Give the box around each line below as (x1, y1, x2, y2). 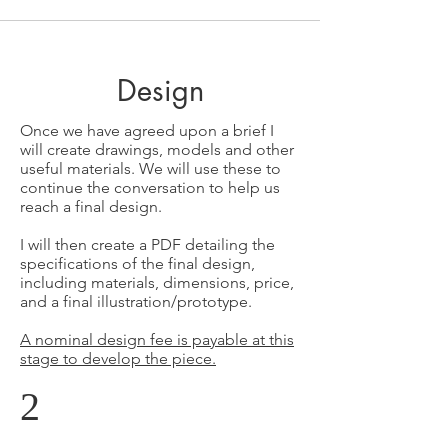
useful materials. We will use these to (20, 159, 281, 178)
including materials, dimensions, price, (20, 273, 294, 292)
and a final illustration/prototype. (20, 292, 252, 311)
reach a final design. (20, 197, 162, 216)
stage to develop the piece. (20, 349, 216, 368)
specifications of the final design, (20, 254, 255, 273)
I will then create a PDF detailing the (20, 235, 275, 254)
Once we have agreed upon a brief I (20, 121, 274, 140)
